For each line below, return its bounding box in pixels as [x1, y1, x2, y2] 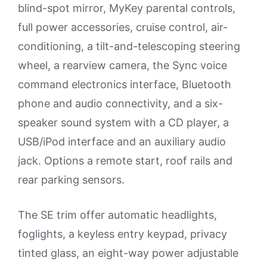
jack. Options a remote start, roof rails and [18, 154, 232, 167]
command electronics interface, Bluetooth [18, 78, 231, 91]
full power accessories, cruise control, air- [18, 21, 228, 34]
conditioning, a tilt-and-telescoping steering [18, 40, 240, 53]
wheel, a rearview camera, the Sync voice [18, 59, 227, 72]
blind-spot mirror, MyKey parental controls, [18, 2, 235, 15]
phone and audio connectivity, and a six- [18, 97, 223, 110]
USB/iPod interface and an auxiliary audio [18, 135, 226, 148]
